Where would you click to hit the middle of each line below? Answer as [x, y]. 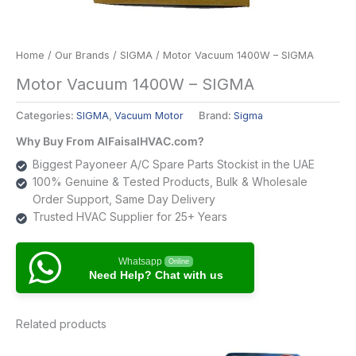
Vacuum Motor [149, 116]
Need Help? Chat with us [156, 275]
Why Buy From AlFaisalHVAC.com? [110, 141]
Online [178, 262]
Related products [61, 324]
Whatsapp [140, 262]
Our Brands [82, 55]
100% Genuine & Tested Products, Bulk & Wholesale [170, 182]
